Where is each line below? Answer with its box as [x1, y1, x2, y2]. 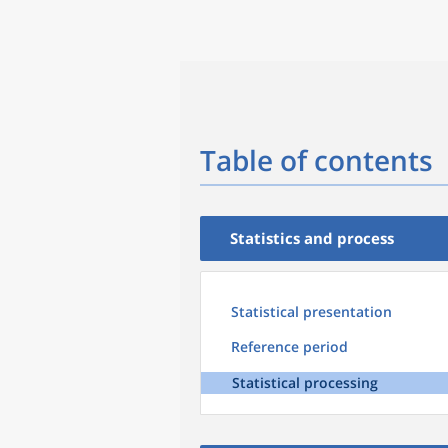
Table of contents [200, 141, 433, 179]
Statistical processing [232, 373, 378, 392]
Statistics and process [230, 228, 394, 248]
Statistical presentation [231, 302, 392, 321]
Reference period [231, 337, 348, 356]
